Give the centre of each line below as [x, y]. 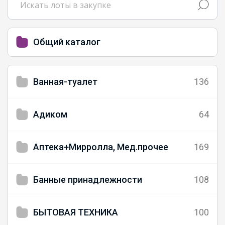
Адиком [50, 114]
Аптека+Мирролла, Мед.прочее [101, 147]
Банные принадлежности [88, 179]
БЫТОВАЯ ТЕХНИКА [76, 212]
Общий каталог [67, 42]
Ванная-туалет [65, 81]
